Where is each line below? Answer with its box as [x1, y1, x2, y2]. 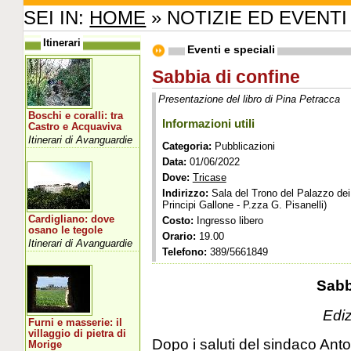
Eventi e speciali [186, 42, 275, 56]
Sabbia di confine [151, 66, 300, 87]
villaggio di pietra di [28, 327, 127, 339]
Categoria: [161, 140, 212, 153]
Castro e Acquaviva [28, 121, 122, 132]
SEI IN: [24, 6, 90, 28]
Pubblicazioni [211, 140, 275, 153]
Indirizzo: [161, 187, 208, 200]
